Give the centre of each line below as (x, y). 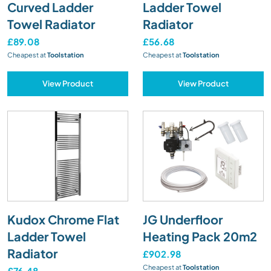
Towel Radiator (51, 24)
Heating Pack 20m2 (200, 236)
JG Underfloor (183, 219)
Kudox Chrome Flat (63, 219)
